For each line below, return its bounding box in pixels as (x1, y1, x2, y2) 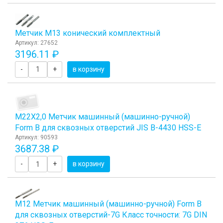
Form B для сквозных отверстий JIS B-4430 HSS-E (15, 123, 201, 133)
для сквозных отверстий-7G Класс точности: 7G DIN (15, 210, 207, 220)
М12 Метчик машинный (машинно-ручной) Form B (15, 199, 202, 209)
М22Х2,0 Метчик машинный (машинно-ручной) (15, 112, 190, 122)
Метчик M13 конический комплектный (15, 28, 160, 38)
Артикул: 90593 (15, 134, 58, 141)
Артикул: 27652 (15, 39, 58, 46)
